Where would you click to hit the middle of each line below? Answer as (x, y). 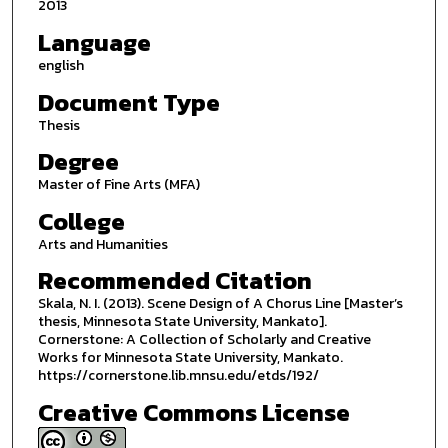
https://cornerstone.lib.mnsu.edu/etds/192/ (178, 376)
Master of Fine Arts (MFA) (118, 185)
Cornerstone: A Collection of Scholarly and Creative (204, 340)
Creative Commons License (193, 413)
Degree (78, 162)
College (81, 221)
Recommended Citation (174, 281)
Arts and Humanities (102, 244)
